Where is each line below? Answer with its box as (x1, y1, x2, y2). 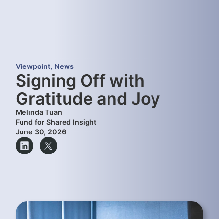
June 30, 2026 (16, 127, 66, 136)
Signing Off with (16, 70, 145, 90)
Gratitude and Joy (16, 88, 160, 109)
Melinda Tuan (16, 108, 62, 116)
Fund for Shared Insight (16, 117, 96, 126)
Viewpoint (16, 62, 50, 70)
